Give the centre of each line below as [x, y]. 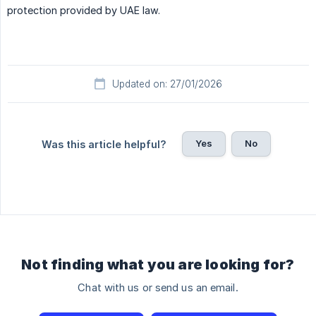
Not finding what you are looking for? [158, 265]
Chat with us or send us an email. [158, 288]
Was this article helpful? [104, 145]
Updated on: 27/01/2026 [167, 84]
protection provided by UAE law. [84, 11]
